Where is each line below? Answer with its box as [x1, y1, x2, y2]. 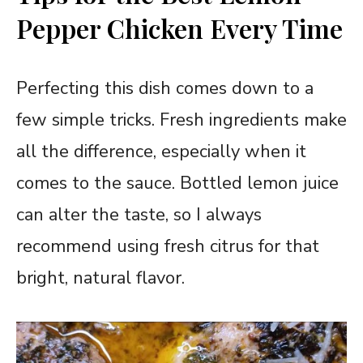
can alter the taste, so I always [16, 203, 262, 228]
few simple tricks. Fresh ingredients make [16, 108, 347, 133]
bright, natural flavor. [16, 266, 185, 291]
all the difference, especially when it [16, 139, 306, 164]
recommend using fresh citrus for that [16, 234, 319, 259]
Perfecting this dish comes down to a [16, 76, 314, 101]
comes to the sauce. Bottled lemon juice [16, 171, 339, 196]
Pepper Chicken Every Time [16, 11, 343, 46]
